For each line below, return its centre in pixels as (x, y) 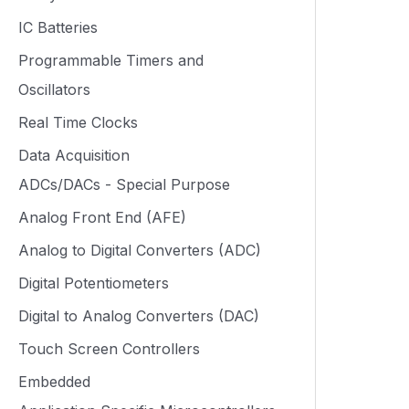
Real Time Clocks (78, 122)
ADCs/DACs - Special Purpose (124, 184)
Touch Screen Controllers (109, 349)
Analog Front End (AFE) (102, 217)
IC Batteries (58, 27)
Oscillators (54, 89)
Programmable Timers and (111, 60)
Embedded (54, 382)
